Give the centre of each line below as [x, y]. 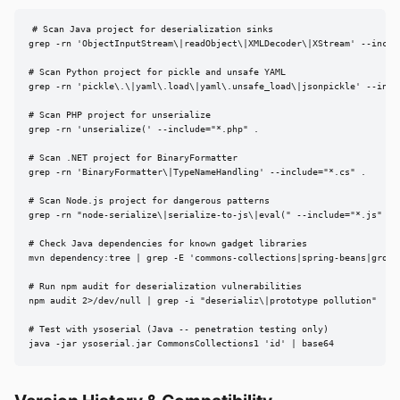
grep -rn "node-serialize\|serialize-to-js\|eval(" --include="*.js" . [211, 215]
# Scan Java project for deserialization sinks [152, 29]
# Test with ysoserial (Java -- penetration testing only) [179, 329]
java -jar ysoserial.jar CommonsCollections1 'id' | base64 [181, 344]
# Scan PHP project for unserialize [120, 115]
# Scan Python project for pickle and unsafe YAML [157, 72]
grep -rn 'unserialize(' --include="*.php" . [144, 129]
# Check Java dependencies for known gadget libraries [168, 244]
